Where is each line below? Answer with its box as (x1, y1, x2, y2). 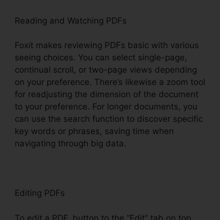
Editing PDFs (15, 188, 65, 198)
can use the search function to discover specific (15, 114, 203, 124)
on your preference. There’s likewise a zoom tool (15, 77, 205, 87)
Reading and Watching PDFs (15, 15, 127, 26)
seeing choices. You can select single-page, (15, 53, 187, 63)
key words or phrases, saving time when (15, 126, 174, 137)
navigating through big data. (15, 138, 126, 149)
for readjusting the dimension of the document (15, 89, 198, 100)
